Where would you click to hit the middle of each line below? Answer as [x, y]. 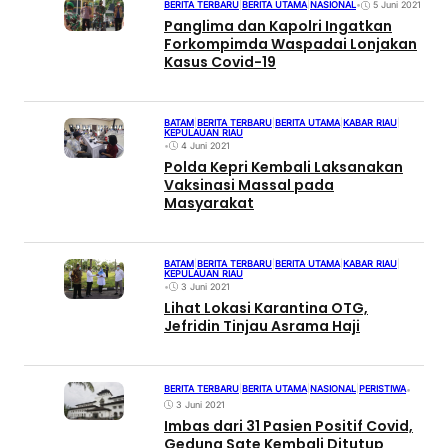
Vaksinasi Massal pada [249, 185]
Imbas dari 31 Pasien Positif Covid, [288, 425]
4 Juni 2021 [205, 146]
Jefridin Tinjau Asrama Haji [262, 325]
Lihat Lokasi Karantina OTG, [266, 307]
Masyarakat [209, 203]
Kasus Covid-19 [220, 62]
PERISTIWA [382, 389]
